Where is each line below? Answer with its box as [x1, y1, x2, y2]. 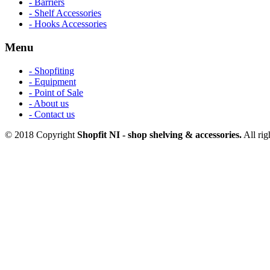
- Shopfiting [29, 65, 74, 76]
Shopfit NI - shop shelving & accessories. [77, 129, 242, 140]
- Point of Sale [29, 87, 83, 98]
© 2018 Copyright [5, 129, 77, 140]
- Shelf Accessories [29, 8, 101, 19]
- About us [29, 98, 69, 108]
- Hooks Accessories [29, 19, 107, 30]
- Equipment [29, 76, 76, 87]
